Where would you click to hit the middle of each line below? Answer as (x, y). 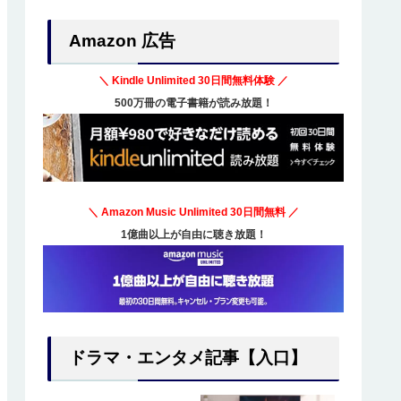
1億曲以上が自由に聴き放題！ (193, 234)
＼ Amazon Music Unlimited (159, 212)
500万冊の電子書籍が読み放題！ (193, 103)
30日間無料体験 (236, 81)
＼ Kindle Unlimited (148, 81)
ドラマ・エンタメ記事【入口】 (188, 358)
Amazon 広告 (122, 41)
